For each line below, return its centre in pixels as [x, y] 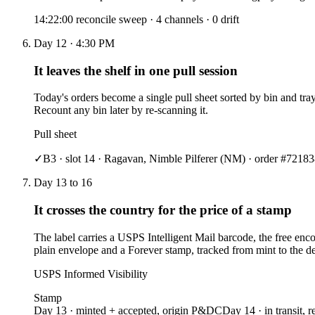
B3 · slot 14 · [73, 159]
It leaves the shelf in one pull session [136, 70]
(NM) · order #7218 [263, 159]
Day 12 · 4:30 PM [74, 43]
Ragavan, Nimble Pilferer [161, 159]
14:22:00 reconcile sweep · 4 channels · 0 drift [136, 19]
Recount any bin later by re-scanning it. [121, 110]
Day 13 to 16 [63, 183]
